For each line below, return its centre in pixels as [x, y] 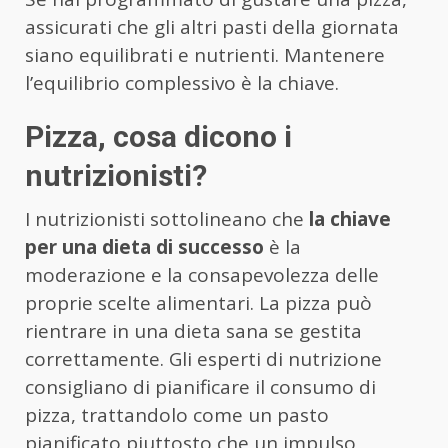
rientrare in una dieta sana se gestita [193, 330]
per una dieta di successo [144, 246]
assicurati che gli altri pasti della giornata [212, 26]
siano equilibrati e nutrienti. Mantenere [205, 54]
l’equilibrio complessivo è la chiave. [182, 82]
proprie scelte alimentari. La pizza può [198, 302]
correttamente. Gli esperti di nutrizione [203, 358]
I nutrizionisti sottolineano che [167, 218]
